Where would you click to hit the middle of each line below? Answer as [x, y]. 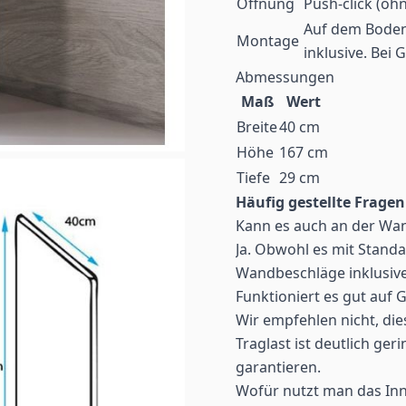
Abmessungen [285, 77]
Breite [257, 127]
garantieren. [278, 367]
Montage [268, 41]
